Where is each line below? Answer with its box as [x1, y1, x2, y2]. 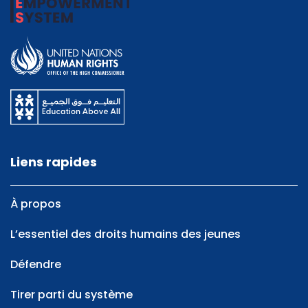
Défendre [10, 256, 61, 273]
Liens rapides [10, 153, 97, 171]
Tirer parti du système [10, 287, 133, 303]
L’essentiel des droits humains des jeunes [10, 226, 241, 243]
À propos [10, 196, 61, 212]
